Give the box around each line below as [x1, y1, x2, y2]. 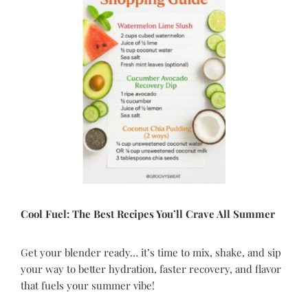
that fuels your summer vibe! [21, 278, 155, 292]
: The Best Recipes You [67, 207, 173, 221]
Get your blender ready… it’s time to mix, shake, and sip [21, 245, 281, 259]
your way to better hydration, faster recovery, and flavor [21, 262, 281, 276]
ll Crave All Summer [176, 207, 275, 221]
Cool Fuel [21, 207, 67, 221]
